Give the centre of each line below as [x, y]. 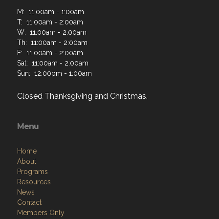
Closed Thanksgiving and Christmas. [82, 96]
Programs [33, 172]
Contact [29, 202]
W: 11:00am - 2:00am [52, 32]
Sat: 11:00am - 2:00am [53, 63]
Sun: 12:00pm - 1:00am [55, 73]
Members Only [41, 213]
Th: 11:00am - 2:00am [52, 43]
